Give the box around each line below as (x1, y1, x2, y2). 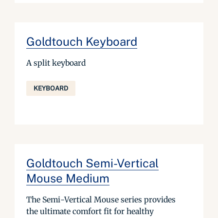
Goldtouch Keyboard (26, 34, 137, 48)
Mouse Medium (26, 171, 109, 185)
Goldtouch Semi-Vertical (26, 156, 159, 170)
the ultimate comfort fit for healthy (26, 206, 154, 216)
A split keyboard (26, 57, 86, 68)
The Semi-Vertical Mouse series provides (26, 194, 176, 204)
